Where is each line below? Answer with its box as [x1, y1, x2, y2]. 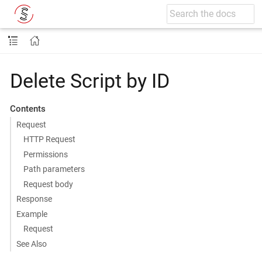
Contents [9, 104, 46, 115]
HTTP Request [23, 135, 76, 144]
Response [16, 194, 52, 204]
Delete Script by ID [10, 69, 170, 93]
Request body [23, 179, 74, 189]
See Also [16, 239, 47, 249]
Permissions [23, 149, 68, 159]
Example [16, 209, 47, 219]
